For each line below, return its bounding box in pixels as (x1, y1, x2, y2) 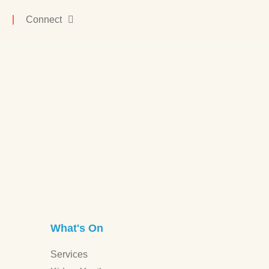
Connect (26, 14, 62, 25)
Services (50, 249, 88, 260)
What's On (50, 222, 103, 235)
